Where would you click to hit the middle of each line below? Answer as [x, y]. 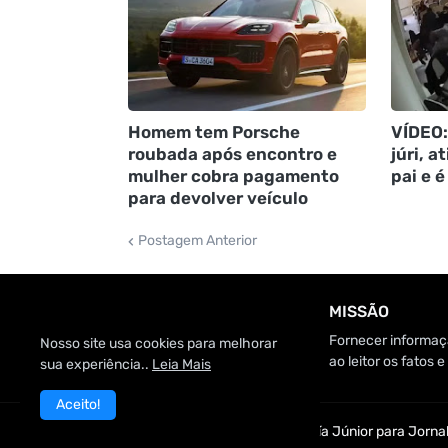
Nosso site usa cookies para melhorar [158, 343]
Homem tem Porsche [213, 132]
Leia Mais [181, 364]
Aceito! [78, 404]
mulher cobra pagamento [233, 176]
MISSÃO [359, 312]
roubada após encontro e [232, 154]
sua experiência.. [96, 364]
